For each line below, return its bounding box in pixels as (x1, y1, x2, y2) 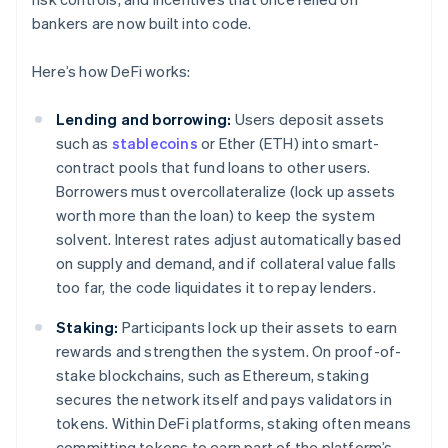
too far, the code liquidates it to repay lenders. (56, 277, 376, 298)
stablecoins (111, 133, 198, 154)
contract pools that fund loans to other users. (56, 157, 371, 178)
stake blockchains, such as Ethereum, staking (56, 365, 369, 386)
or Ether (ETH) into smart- (197, 133, 380, 154)
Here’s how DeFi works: (32, 61, 191, 82)
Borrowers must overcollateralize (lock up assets (56, 181, 396, 202)
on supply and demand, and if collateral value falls (56, 253, 397, 274)
